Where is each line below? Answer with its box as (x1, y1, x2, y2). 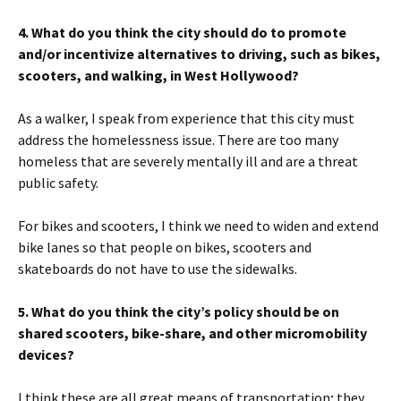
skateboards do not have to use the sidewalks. (18, 260, 297, 277)
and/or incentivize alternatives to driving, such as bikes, (18, 45, 380, 63)
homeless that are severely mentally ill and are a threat (18, 152, 358, 170)
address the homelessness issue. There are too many (18, 131, 338, 149)
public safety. (18, 174, 98, 192)
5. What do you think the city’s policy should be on (18, 303, 339, 320)
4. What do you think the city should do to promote (18, 23, 346, 41)
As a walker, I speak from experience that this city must (18, 109, 354, 127)
